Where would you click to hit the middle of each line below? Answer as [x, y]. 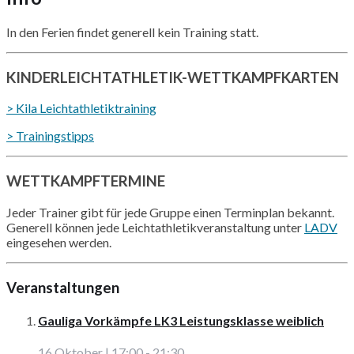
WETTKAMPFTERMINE [86, 181]
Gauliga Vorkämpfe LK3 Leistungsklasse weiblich [181, 320]
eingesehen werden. [59, 242]
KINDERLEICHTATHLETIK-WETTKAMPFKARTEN [173, 77]
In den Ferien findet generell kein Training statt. [132, 32]
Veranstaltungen [63, 287]
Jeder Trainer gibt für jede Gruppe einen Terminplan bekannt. [170, 212]
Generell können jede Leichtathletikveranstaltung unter [155, 227]
